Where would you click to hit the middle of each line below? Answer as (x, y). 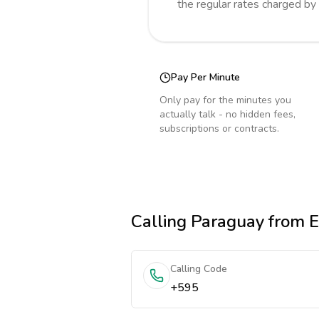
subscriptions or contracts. (219, 129)
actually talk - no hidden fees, (228, 114)
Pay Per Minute (205, 77)
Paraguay (228, 221)
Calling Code (199, 269)
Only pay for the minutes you (225, 100)
